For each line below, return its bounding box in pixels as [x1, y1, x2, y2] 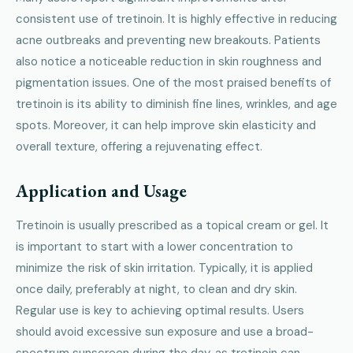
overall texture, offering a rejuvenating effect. [16, 138, 262, 154]
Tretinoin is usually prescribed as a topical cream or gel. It [16, 217, 329, 233]
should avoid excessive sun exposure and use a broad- [16, 323, 314, 340]
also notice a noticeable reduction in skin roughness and [16, 53, 321, 69]
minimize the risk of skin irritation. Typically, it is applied [16, 259, 313, 276]
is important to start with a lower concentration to [16, 238, 293, 255]
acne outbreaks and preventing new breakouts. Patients [16, 32, 321, 48]
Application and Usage [16, 179, 187, 203]
